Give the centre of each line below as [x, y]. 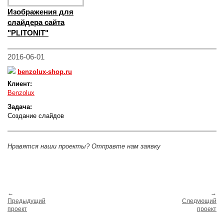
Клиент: [20, 84]
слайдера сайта [36, 22]
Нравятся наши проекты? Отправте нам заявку [84, 146]
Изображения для [40, 12]
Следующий [199, 201]
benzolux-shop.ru [45, 72]
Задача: [20, 107]
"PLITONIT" [28, 33]
